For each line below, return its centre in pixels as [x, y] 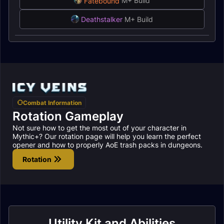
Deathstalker [101, 19]
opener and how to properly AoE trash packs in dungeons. [107, 144]
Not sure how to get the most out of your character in [99, 127]
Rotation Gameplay [68, 116]
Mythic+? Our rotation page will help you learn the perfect [107, 136]
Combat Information [52, 102]
